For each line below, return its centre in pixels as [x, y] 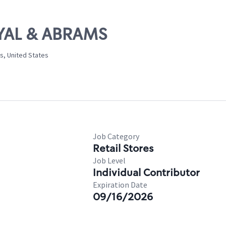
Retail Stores [123, 148]
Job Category [116, 136]
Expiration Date [120, 185]
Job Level [109, 160]
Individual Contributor [146, 173]
